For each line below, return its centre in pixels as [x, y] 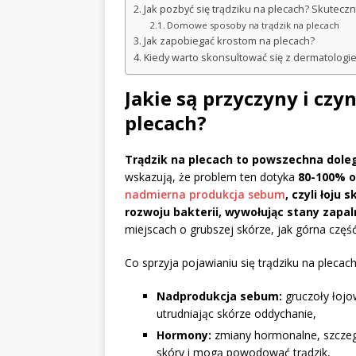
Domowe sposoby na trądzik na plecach [253, 25]
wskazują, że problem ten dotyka [211, 177]
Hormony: [184, 335]
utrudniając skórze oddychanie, [236, 314]
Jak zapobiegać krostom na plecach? [229, 41]
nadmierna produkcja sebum [205, 195]
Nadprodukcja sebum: [219, 296]
